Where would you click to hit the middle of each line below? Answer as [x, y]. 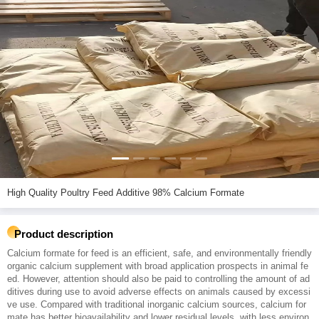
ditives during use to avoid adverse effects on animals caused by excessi [159, 292]
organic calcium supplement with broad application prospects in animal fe [158, 266]
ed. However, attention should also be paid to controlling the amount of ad [158, 279]
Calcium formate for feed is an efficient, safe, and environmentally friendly [159, 253]
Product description [64, 234]
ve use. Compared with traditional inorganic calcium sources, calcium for [157, 304]
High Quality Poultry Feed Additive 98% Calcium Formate [152, 193]
